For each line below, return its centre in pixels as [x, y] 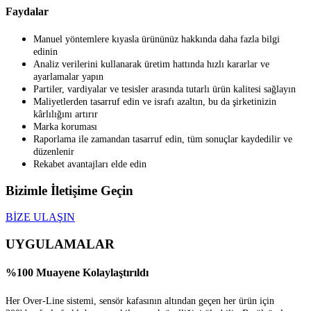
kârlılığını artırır [66, 114]
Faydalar [27, 11]
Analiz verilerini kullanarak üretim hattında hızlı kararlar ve [151, 64]
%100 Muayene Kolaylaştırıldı [77, 273]
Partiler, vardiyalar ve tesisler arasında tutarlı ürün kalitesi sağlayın [165, 89]
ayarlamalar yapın [68, 77]
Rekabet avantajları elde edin [90, 164]
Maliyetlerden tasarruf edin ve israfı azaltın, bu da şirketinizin [155, 102]
